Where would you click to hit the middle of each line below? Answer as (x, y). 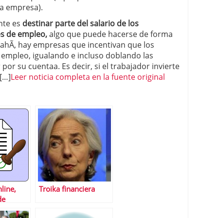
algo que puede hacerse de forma (110, 34)
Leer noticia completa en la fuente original (88, 77)
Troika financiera (67, 189)
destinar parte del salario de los (81, 23)
